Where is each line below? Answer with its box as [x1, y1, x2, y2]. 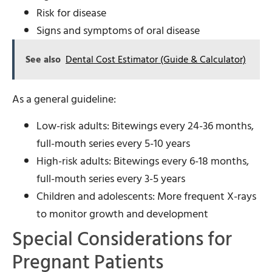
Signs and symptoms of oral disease [36, 22, 200, 40]
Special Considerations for [12, 223, 232, 255]
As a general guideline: [12, 90, 116, 109]
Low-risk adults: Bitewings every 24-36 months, [36, 117, 254, 135]
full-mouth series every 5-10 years [36, 134, 190, 152]
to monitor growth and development [36, 205, 208, 223]
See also [25, 52, 61, 68]
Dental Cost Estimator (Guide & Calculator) [66, 52, 246, 68]
